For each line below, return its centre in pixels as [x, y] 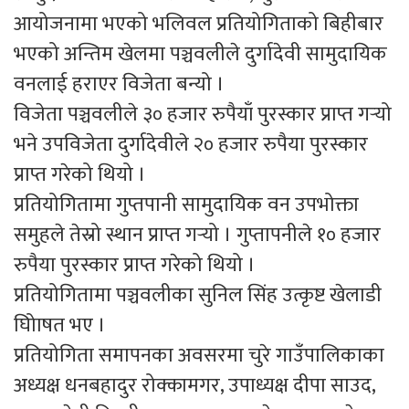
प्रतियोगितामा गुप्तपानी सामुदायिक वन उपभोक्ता [186, 204]
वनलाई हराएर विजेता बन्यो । [119, 84]
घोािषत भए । [60, 325]
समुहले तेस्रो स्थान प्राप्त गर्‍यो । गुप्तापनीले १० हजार [197, 235]
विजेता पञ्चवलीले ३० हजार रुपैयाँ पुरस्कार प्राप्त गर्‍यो [203, 114]
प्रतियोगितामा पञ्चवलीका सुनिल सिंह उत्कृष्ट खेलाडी [198, 295]
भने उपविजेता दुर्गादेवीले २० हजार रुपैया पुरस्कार [191, 144]
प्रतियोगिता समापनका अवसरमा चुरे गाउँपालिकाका [199, 355]
